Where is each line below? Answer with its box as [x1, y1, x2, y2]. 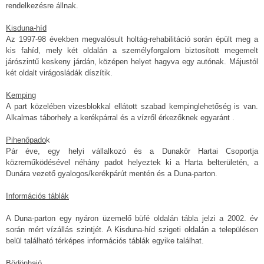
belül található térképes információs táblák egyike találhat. [6, 236, 204, 245]
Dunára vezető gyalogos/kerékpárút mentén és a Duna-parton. [6, 169, 217, 178]
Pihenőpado [6, 135, 46, 144]
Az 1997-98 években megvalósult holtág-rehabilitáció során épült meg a [6, 34, 258, 44]
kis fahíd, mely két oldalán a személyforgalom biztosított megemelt [6, 45, 258, 55]
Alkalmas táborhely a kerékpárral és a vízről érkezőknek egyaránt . [6, 113, 235, 122]
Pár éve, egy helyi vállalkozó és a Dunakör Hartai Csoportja [6, 146, 258, 156]
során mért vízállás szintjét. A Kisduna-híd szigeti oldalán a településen [6, 225, 258, 234]
